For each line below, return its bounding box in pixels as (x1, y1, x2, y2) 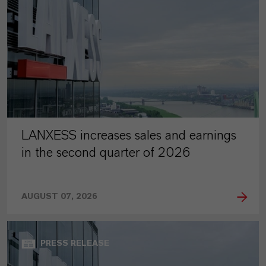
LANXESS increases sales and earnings (21, 129, 236, 142)
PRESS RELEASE (40, 239, 109, 248)
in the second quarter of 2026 (21, 146, 191, 160)
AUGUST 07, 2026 (21, 192, 97, 201)
